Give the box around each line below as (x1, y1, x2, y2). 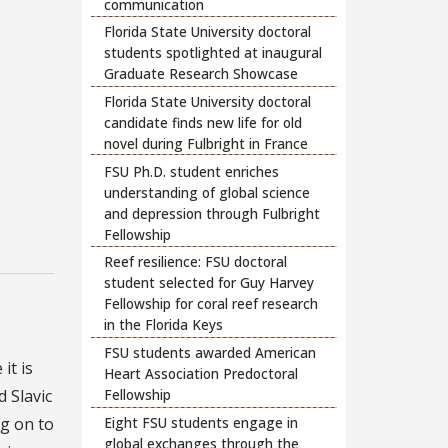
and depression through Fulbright (104, 203, 321, 223)
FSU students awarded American (104, 343, 317, 363)
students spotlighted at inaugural (104, 43, 323, 63)
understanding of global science (104, 182, 311, 202)
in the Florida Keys (104, 315, 224, 335)
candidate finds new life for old (104, 112, 303, 132)
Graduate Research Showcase (104, 64, 299, 84)
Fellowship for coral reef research (104, 294, 319, 314)
